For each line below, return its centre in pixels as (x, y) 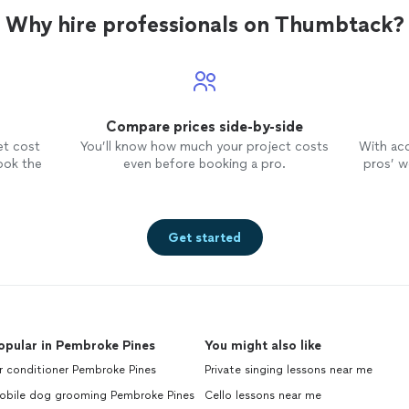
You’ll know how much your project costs (204, 147)
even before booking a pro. (204, 164)
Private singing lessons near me (288, 370)
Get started (204, 237)
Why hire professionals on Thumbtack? (204, 24)
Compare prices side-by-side (204, 126)
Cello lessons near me (263, 395)
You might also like (263, 346)
